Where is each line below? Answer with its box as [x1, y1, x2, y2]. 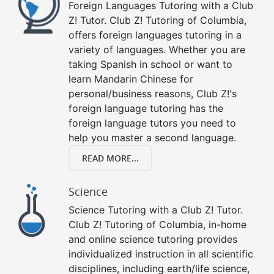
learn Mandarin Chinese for [68, 73, 193, 86]
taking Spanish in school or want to [68, 58, 232, 71]
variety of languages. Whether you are [68, 43, 245, 56]
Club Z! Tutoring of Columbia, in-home [68, 218, 246, 231]
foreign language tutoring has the [68, 102, 223, 115]
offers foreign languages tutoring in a [68, 29, 242, 42]
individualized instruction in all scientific [68, 248, 253, 261]
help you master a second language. [68, 131, 236, 144]
